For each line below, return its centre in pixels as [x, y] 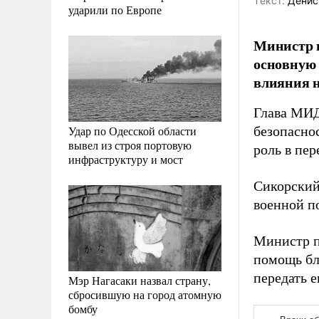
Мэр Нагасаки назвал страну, [140, 280]
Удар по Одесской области [132, 130]
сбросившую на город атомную [145, 294]
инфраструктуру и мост [126, 159]
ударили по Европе [115, 9]
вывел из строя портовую [130, 145]
